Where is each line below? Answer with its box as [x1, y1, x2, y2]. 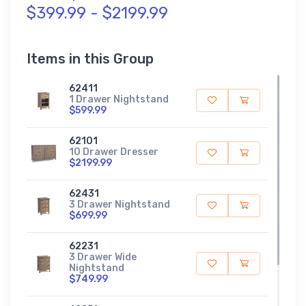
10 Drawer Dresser [69, 145, 158, 158]
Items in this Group [27, 50, 154, 67]
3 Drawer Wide [69, 251, 137, 263]
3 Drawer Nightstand [69, 198, 170, 210]
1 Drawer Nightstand [69, 93, 169, 105]
